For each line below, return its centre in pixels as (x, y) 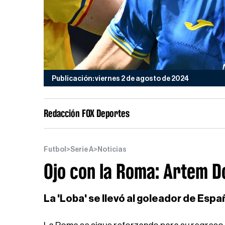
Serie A (82, 150)
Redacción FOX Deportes (87, 113)
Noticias (112, 150)
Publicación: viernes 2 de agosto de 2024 (120, 79)
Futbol (55, 150)
